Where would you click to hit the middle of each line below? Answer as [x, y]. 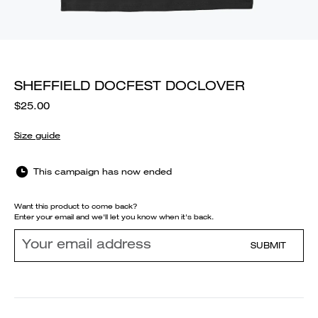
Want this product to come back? [76, 206]
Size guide [37, 135]
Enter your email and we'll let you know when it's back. [114, 217]
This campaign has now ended [103, 171]
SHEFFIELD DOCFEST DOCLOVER [130, 86]
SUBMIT [268, 245]
